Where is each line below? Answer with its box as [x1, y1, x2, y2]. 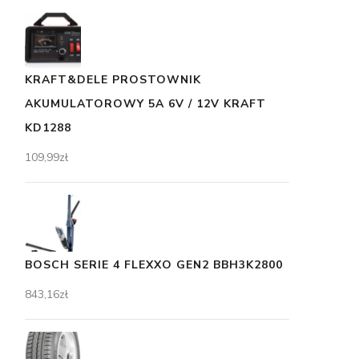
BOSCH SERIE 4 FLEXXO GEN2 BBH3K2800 [25, 256, 283, 272]
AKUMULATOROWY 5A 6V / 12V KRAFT [25, 96, 266, 111]
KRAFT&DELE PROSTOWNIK [25, 72, 201, 87]
